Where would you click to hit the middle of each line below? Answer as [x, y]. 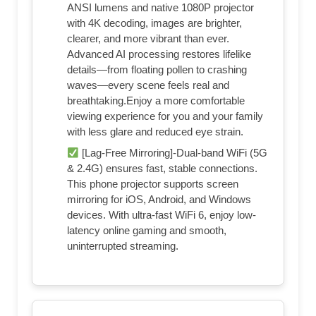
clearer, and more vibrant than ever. [148, 39]
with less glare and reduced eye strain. [155, 132]
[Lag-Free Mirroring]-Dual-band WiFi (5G [174, 153]
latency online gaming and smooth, [147, 231]
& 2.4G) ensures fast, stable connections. [162, 169]
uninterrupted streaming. [123, 246]
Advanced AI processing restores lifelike [159, 54]
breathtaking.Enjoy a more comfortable [156, 101]
